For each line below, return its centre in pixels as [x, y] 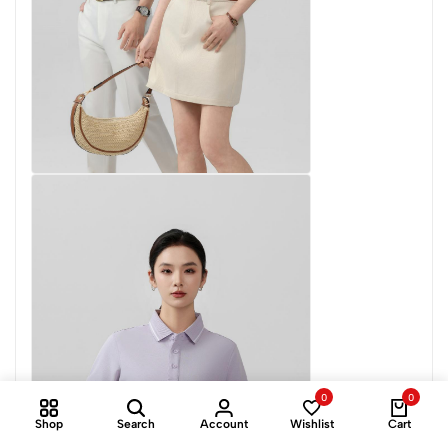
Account [223, 423]
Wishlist [311, 423]
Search [136, 423]
